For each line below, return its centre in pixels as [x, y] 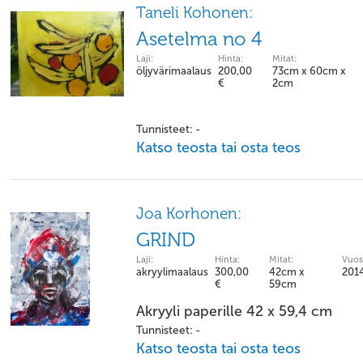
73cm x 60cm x [309, 71]
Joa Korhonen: [189, 214]
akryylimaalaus [172, 272]
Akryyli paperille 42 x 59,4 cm [234, 311]
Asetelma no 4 [199, 39]
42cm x [287, 272]
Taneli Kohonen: [194, 13]
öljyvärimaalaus [174, 71]
